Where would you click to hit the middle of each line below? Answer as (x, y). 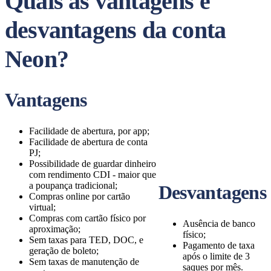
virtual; (42, 207)
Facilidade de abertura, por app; (89, 131)
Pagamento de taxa (218, 245)
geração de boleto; (64, 251)
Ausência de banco (219, 224)
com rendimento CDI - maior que (93, 175)
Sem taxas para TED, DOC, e (86, 240)
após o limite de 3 (216, 256)
